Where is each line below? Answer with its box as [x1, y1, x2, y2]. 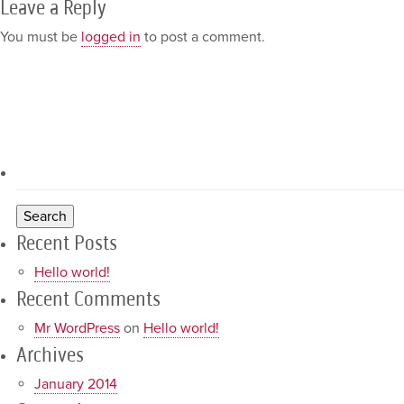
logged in [81, 27, 141, 46]
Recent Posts [15, 229, 117, 255]
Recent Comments [15, 285, 161, 311]
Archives [15, 342, 84, 368]
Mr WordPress [33, 318, 120, 337]
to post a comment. [141, 27, 265, 46]
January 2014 [33, 375, 117, 394]
